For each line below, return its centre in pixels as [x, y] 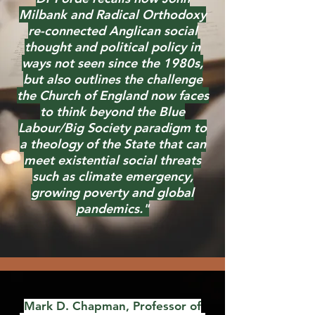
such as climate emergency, [112, 176]
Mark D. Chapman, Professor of [112, 306]
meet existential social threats [112, 160]
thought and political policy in [112, 47]
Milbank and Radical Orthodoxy [112, 14]
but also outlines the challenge [112, 79]
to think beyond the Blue [112, 111]
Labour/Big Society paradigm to [112, 128]
